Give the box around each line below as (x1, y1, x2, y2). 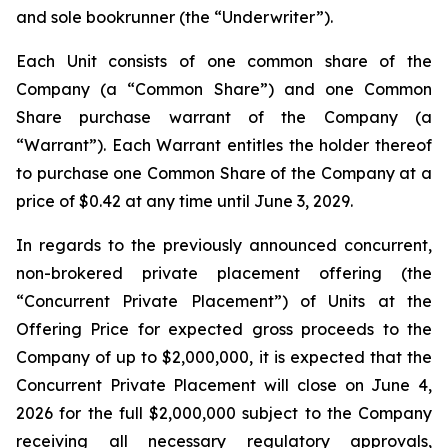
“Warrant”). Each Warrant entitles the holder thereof (16, 135, 432, 155)
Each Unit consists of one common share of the (16, 51, 432, 71)
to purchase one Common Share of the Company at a (16, 163, 432, 183)
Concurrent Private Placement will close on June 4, (16, 375, 432, 395)
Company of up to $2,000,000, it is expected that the (16, 347, 432, 367)
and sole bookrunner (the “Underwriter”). (16, 7, 333, 27)
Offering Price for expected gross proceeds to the (16, 319, 432, 339)
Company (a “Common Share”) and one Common (16, 79, 432, 99)
